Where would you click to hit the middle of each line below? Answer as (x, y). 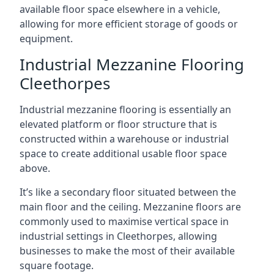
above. (35, 168)
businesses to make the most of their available (127, 250)
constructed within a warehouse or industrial (124, 139)
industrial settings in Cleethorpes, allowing (118, 236)
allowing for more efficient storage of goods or (129, 24)
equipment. (46, 38)
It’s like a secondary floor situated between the (128, 192)
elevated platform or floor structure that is (118, 124)
